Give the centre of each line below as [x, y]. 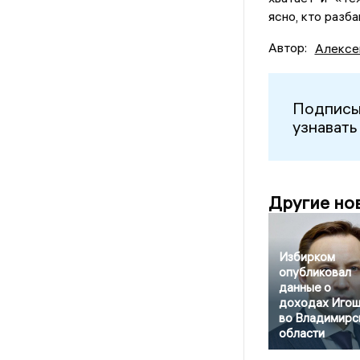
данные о [305, 288]
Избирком [307, 257]
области [301, 333]
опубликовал [315, 272]
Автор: [287, 48]
